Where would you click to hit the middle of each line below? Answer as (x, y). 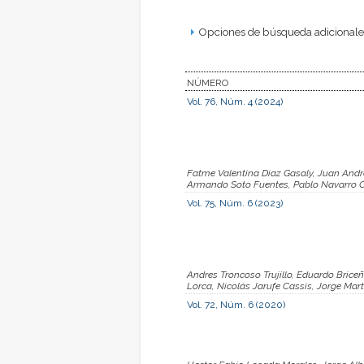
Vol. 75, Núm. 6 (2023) (235, 203)
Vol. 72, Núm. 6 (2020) (236, 304)
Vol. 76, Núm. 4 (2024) (235, 101)
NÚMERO (208, 82)
